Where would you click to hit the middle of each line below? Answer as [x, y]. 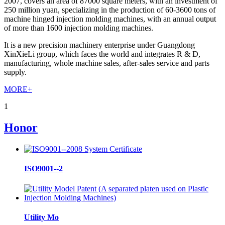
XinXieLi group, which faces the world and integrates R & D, [102, 54]
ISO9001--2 [43, 169]
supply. [15, 72]
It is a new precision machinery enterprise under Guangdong [99, 45]
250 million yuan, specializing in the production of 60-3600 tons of [110, 10]
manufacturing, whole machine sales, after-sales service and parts [107, 63]
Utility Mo [41, 217]
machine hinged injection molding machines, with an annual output [110, 19]
